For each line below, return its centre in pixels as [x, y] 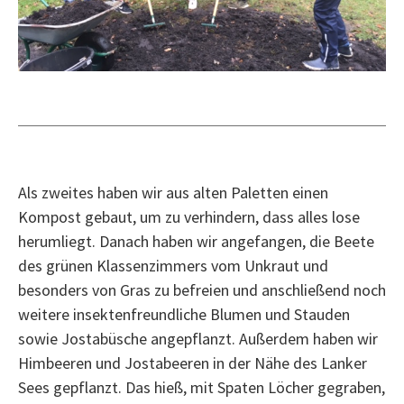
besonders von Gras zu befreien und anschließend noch [202, 289]
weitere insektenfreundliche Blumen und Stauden [184, 314]
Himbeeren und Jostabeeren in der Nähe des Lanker [193, 363]
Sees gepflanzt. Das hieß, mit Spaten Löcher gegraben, [202, 387]
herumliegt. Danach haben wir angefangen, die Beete [196, 241]
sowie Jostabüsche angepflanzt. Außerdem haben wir [198, 338]
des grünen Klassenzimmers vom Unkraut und [173, 265]
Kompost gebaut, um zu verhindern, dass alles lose [189, 216]
